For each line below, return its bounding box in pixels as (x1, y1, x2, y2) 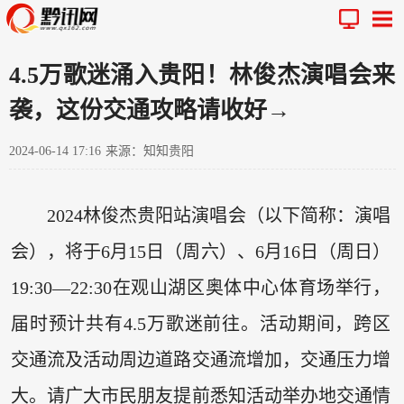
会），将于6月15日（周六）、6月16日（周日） (10, 242, 391, 262)
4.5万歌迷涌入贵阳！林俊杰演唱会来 (9, 61, 395, 88)
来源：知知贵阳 (106, 143, 194, 158)
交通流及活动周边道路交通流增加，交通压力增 (10, 350, 391, 371)
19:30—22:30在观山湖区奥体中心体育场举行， (10, 278, 391, 298)
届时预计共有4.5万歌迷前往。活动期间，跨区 (10, 314, 391, 335)
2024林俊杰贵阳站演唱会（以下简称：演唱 (46, 206, 391, 226)
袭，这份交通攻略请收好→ (9, 96, 290, 124)
